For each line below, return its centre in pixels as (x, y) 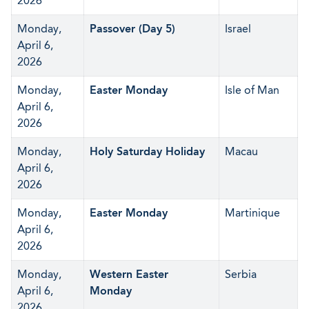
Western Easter (129, 274)
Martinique (252, 213)
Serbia (241, 274)
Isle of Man (252, 90)
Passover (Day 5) (132, 29)
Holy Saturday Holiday (147, 151)
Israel (238, 29)
